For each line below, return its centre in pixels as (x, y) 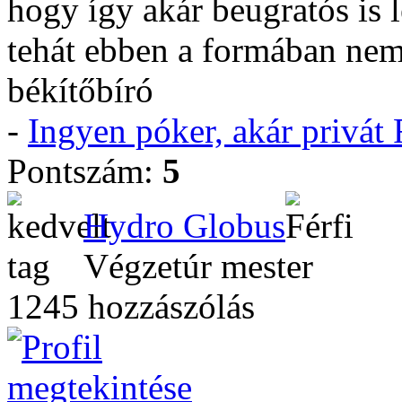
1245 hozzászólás (131, 306)
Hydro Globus (184, 226)
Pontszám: (85, 171)
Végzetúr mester (198, 266)
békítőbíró (85, 90)
